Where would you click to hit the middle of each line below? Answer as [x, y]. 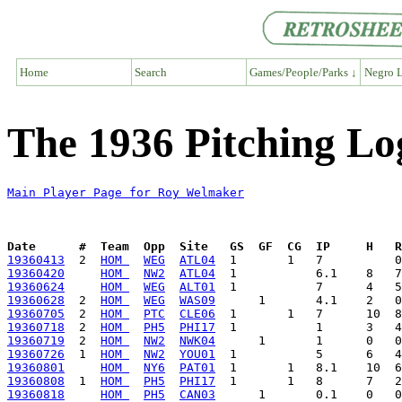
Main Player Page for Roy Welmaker [126, 193]
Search [151, 72]
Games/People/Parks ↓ [303, 72]
